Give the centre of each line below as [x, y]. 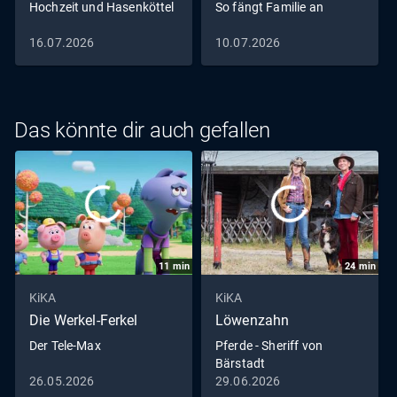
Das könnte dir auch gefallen [142, 131]
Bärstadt [241, 364]
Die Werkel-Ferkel [84, 321]
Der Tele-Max [65, 346]
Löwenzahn [253, 321]
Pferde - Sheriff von [269, 346]
